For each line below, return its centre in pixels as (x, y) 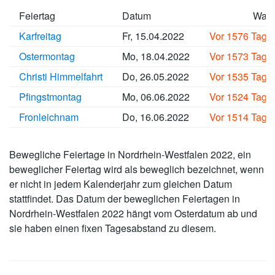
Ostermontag (47, 56)
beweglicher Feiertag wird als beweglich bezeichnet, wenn (137, 169)
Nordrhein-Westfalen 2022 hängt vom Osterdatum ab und (133, 213)
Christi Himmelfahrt (61, 76)
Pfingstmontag (50, 96)
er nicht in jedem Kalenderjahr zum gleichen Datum (121, 184)
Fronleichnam (49, 117)
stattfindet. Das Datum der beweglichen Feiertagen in (125, 198)
